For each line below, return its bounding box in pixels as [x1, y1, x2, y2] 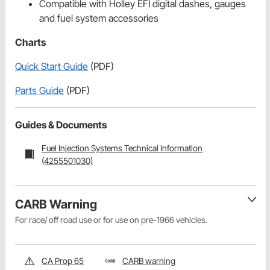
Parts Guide [15, 84, 64, 97]
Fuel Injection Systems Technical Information [42, 143, 202, 154]
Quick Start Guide [15, 60, 88, 73]
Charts [15, 36, 46, 49]
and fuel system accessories [39, 12, 159, 25]
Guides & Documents [15, 119, 107, 131]
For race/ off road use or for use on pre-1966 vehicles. [15, 215, 207, 225]
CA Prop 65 [42, 256, 84, 266]
